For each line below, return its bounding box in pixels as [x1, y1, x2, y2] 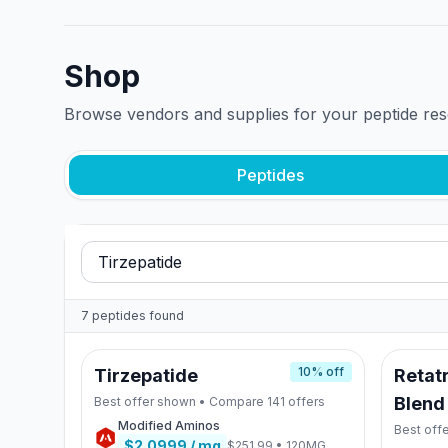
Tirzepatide [94, 365, 198, 386]
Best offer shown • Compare [94, 394, 267, 409]
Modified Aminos [118, 418, 220, 433]
